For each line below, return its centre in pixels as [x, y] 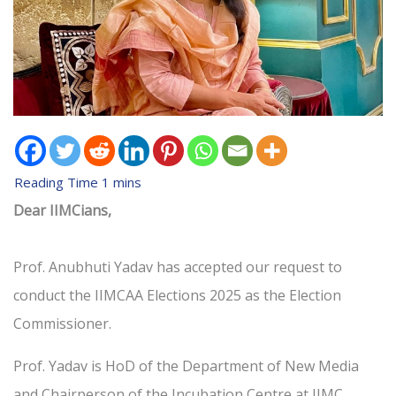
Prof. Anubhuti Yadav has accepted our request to [178, 267]
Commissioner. [64, 324]
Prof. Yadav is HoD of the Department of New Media [186, 366]
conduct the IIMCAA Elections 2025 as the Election [177, 296]
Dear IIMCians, [62, 211]
